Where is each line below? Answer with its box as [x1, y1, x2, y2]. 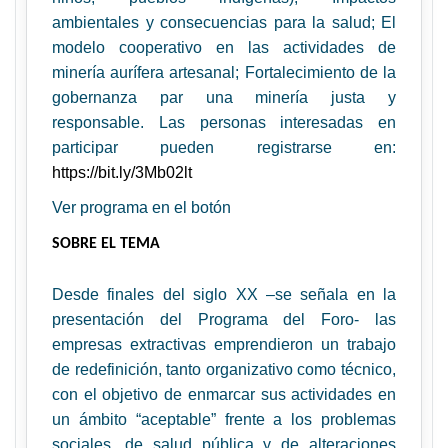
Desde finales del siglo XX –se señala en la [52, 286, 396, 303]
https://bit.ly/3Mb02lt [52, 164, 192, 181]
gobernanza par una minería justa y [52, 89, 396, 106]
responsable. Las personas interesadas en [52, 114, 396, 131]
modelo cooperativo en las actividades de [52, 39, 396, 56]
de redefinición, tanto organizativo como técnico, [52, 361, 396, 378]
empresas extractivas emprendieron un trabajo [52, 336, 396, 353]
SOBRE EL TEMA [52, 236, 160, 252]
